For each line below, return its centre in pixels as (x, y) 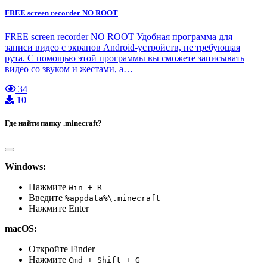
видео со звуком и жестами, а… (69, 69)
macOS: (21, 229)
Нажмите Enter (59, 208)
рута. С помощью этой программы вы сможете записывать (125, 58)
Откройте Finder (62, 249)
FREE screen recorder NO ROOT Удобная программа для (119, 36)
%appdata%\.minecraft (113, 198)
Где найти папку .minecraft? (53, 123)
